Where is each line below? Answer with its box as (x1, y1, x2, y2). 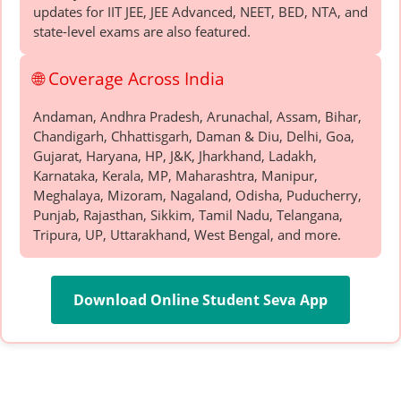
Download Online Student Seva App (73, 289, 328, 310)
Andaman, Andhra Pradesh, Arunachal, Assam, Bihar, (33, 107, 362, 125)
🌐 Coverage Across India (33, 65, 225, 90)
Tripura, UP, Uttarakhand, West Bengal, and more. (33, 225, 341, 243)
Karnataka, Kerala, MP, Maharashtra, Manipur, (33, 166, 318, 184)
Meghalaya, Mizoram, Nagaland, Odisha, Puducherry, (33, 185, 362, 204)
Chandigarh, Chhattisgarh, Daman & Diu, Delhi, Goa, (33, 126, 354, 145)
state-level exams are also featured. (33, 21, 251, 40)
